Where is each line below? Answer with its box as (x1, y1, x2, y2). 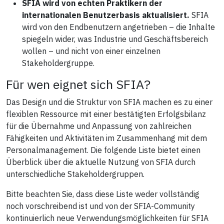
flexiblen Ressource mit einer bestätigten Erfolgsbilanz (6, 108, 206, 119)
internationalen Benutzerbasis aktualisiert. (22, 9, 189, 20)
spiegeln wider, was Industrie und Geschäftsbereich (22, 33, 208, 44)
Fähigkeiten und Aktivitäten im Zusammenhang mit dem (6, 132, 207, 143)
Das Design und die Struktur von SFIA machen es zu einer (6, 96, 212, 107)
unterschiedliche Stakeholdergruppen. (6, 168, 144, 179)
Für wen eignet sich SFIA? (6, 75, 150, 92)
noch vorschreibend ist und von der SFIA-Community (6, 200, 195, 211)
